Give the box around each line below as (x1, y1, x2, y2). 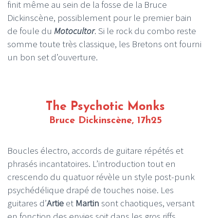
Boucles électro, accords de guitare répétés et (7, 144, 183, 156)
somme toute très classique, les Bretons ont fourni (7, 37, 201, 50)
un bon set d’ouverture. (7, 51, 98, 63)
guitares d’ (7, 197, 47, 209)
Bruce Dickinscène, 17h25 (49, 115, 162, 126)
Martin (75, 197, 99, 209)
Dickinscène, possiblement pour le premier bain (7, 11, 192, 23)
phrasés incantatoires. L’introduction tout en (7, 157, 176, 169)
